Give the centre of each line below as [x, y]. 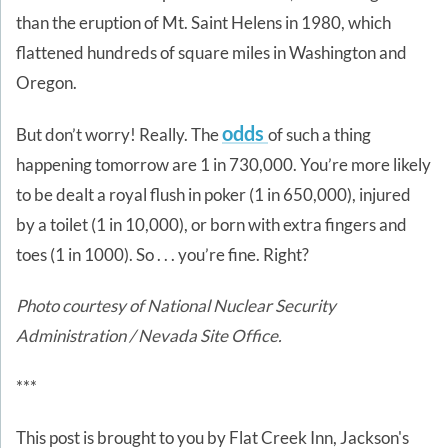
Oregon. [46, 83]
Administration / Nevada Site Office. [149, 335]
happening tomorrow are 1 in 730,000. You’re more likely [223, 164]
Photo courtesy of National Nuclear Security [176, 305]
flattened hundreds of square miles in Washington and [211, 53]
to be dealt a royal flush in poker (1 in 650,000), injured [213, 194]
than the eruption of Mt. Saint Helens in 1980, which [203, 23]
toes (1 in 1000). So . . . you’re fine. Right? [162, 254]
